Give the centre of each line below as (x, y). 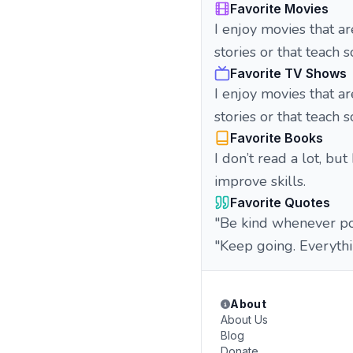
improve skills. (260, 181)
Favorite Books (277, 138)
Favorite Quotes (280, 203)
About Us (244, 320)
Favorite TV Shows (288, 73)
